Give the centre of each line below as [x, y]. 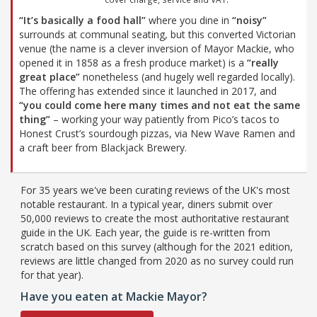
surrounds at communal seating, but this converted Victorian [157, 34]
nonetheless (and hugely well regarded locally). [188, 76]
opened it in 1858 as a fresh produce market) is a [133, 62]
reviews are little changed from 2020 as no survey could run [157, 260]
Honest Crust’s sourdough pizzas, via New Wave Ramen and [157, 133]
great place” [50, 76]
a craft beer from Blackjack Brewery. [103, 147]
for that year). [52, 275]
